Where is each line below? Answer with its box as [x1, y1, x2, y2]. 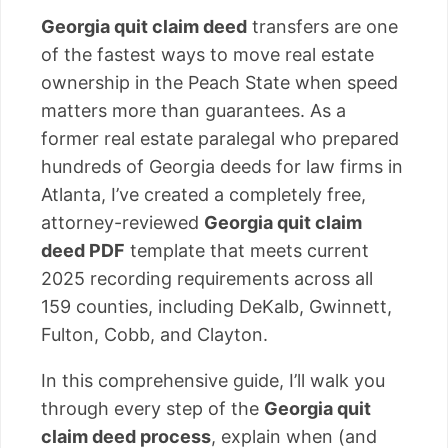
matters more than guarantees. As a [41, 99, 346, 121]
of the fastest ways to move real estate [41, 43, 374, 65]
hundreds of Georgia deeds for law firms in [41, 155, 403, 177]
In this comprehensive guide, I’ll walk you [41, 369, 385, 391]
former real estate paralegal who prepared [41, 127, 399, 149]
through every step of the [41, 397, 264, 419]
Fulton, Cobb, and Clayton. [41, 323, 268, 345]
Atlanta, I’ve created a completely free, [41, 183, 366, 205]
